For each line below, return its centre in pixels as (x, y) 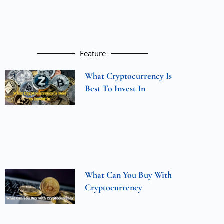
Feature (93, 53)
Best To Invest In (115, 88)
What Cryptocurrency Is (129, 76)
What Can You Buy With (129, 175)
